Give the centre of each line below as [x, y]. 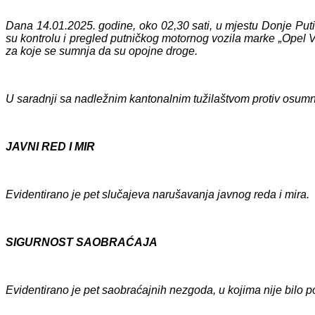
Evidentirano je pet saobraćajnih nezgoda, [112, 290]
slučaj [117, 194]
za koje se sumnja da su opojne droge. [102, 51]
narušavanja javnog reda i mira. [231, 194]
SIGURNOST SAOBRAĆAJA [82, 242]
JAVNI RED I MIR [50, 146]
